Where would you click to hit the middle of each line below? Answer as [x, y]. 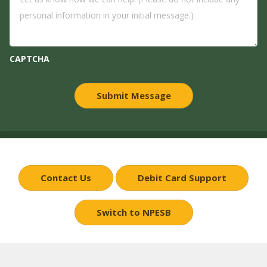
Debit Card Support [182, 178]
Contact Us [66, 178]
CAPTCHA [30, 59]
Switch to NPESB [133, 212]
